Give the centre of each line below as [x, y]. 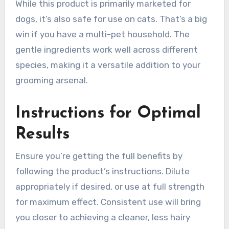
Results [42, 134]
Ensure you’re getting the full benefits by [99, 156]
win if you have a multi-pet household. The [102, 34]
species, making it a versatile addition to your [108, 65]
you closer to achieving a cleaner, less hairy [102, 217]
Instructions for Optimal [108, 113]
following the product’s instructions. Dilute [102, 171]
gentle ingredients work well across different [106, 49]
